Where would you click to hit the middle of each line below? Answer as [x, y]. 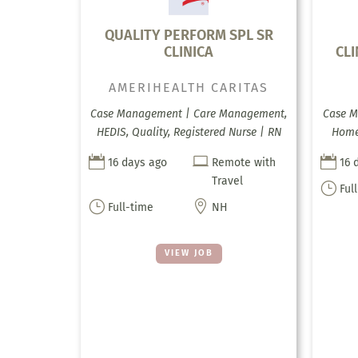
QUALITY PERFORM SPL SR [189, 36]
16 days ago [137, 163]
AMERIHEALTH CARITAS [189, 88]
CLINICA [189, 52]
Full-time [130, 208]
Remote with [244, 163]
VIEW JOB [189, 253]
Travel [228, 181]
